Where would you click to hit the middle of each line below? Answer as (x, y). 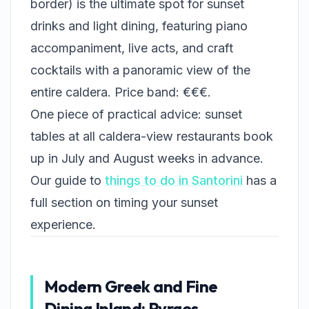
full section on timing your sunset (124, 202)
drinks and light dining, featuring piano (139, 26)
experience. (63, 225)
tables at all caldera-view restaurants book (152, 136)
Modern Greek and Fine (131, 286)
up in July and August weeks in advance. (147, 158)
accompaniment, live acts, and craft (132, 48)
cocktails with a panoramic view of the (140, 70)
